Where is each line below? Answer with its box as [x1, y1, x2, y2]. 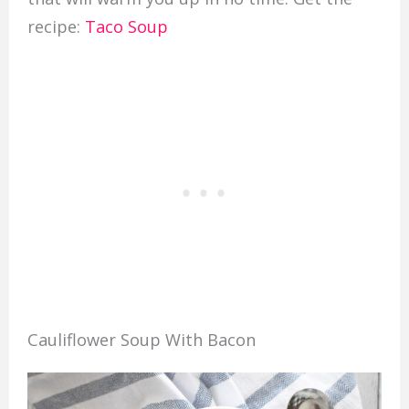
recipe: [26, 15, 85, 37]
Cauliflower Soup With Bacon [26, 329, 256, 351]
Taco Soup [84, 15, 168, 37]
